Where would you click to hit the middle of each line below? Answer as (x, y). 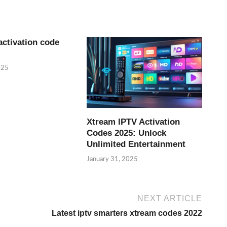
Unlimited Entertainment (136, 144)
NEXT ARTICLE (170, 198)
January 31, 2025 (112, 159)
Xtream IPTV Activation (134, 122)
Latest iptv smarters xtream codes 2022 (127, 213)
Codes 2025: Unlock (127, 133)
